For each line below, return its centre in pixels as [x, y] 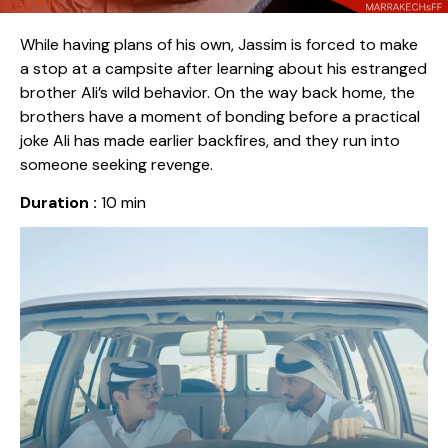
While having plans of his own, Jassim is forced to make [219, 44]
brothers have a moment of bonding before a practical [220, 116]
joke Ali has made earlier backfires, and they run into [210, 140]
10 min [121, 203]
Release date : [76, 241]
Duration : [58, 203]
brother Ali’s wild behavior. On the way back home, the [217, 92]
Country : [57, 280]
